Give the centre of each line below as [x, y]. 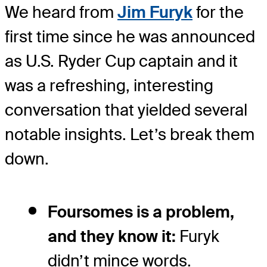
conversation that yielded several [126, 110]
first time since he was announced [130, 36]
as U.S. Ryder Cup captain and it [121, 61]
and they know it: [112, 236]
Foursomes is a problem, [141, 212]
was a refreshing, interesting [109, 85]
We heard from [61, 12]
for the [218, 12]
